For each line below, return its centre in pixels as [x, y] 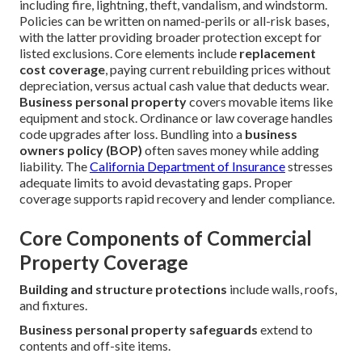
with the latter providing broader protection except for [170, 37]
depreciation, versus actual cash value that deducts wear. [174, 86]
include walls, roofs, [282, 289]
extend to [285, 330]
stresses [309, 166]
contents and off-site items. [95, 346]
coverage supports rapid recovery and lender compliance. [177, 199]
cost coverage [62, 69]
